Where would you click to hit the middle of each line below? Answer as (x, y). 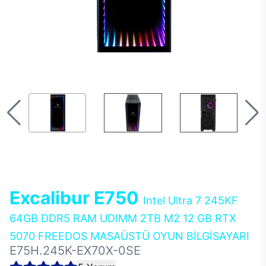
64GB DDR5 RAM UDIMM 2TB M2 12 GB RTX (123, 218)
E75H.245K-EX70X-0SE (75, 251)
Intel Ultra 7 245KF (191, 200)
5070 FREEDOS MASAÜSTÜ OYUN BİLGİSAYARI (129, 236)
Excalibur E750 (76, 198)
